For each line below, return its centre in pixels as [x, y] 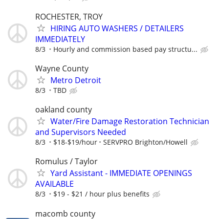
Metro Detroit [76, 80]
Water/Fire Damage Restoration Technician [130, 121]
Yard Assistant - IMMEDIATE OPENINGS [121, 173]
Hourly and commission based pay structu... [125, 49]
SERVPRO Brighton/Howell [145, 142]
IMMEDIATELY [60, 39]
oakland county [64, 110]
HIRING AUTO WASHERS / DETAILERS [117, 28]
